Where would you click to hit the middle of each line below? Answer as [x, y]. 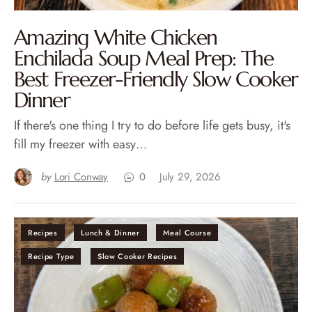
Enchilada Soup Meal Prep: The [144, 58]
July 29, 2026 [190, 177]
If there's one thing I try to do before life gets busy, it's [152, 126]
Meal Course [187, 233]
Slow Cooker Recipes [137, 257]
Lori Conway [81, 177]
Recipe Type [51, 257]
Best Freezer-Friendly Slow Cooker [156, 79]
